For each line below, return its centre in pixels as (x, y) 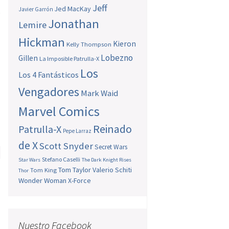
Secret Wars (111, 147)
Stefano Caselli (61, 159)
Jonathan (74, 24)
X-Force (80, 181)
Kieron (125, 44)
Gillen (28, 58)
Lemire (33, 25)
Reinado (113, 129)
